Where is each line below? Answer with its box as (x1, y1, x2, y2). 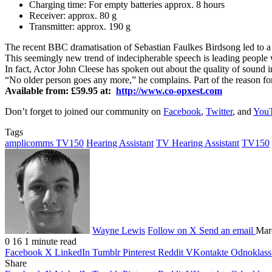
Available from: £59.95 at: (5, 85, 116, 96)
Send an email (199, 225, 253, 236)
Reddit (158, 246, 183, 257)
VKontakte (186, 246, 228, 257)
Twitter (206, 106, 233, 117)
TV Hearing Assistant (156, 137, 239, 148)
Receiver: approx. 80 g (29, 10, 117, 21)
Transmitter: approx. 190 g (29, 21, 131, 32)
